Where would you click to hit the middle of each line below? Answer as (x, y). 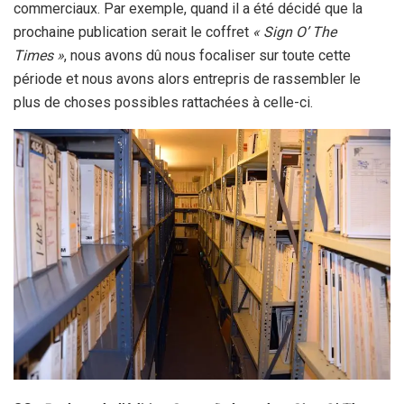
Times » (39, 55)
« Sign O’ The (294, 32)
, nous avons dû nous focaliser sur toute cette (207, 55)
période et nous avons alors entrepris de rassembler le (187, 78)
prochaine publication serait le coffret (133, 32)
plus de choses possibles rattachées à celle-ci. (163, 102)
